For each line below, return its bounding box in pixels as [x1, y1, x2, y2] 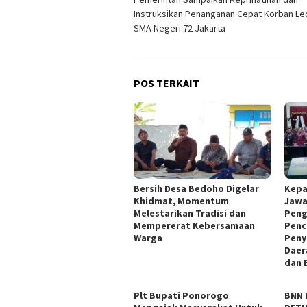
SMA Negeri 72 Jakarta [134, 22, 225, 35]
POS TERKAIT [134, 76, 199, 90]
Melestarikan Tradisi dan [134, 207, 246, 220]
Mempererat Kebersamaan [134, 219, 255, 232]
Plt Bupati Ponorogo [134, 289, 229, 302]
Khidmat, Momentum [134, 195, 229, 208]
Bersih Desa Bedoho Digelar [134, 182, 259, 195]
